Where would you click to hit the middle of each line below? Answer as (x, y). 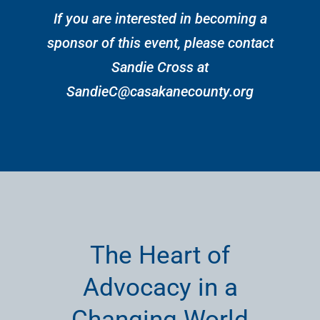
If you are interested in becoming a (160, 19)
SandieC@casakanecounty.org (160, 91)
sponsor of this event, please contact (160, 43)
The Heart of (160, 255)
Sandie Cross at (160, 67)
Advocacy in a (160, 287)
